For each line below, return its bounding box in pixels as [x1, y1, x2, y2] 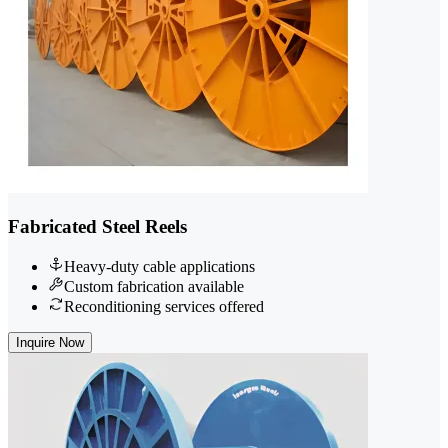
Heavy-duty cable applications [64, 258, 255, 276]
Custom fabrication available [64, 278, 244, 296]
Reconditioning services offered [64, 298, 264, 316]
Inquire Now [16, 335, 84, 351]
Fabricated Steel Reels [8, 215, 187, 237]
